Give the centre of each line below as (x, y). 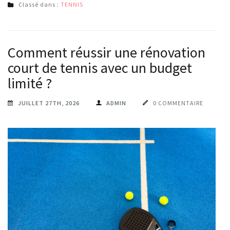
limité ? (30, 83)
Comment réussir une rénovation (107, 52)
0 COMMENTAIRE (178, 103)
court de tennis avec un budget (100, 68)
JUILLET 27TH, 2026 (49, 103)
